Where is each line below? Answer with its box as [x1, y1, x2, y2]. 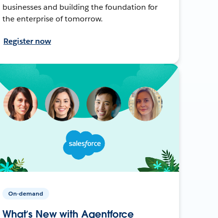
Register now [3, 36, 51, 46]
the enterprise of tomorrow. [2, 13, 103, 24]
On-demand [8, 189, 44, 198]
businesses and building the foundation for [2, 1, 158, 12]
